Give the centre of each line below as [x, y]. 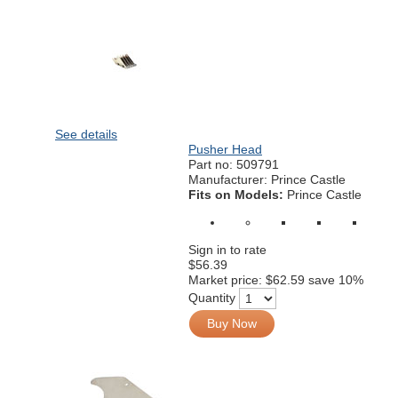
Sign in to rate [227, 250]
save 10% [336, 280]
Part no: [212, 164]
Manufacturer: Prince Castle [267, 179]
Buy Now [232, 323]
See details [86, 134]
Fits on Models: [238, 195]
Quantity [212, 297]
